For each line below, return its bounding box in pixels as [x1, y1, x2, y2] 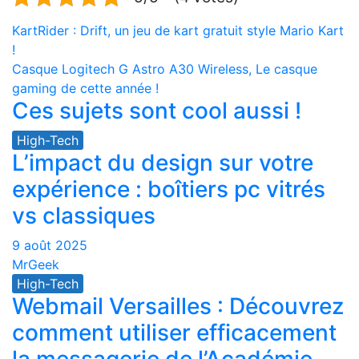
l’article [11, 80, 98, 111]
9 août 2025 [12, 237, 87, 253]
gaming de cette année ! [12, 80, 159, 96]
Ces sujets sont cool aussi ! [12, 97, 301, 124]
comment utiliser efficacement [12, 319, 337, 346]
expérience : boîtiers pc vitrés [12, 175, 325, 203]
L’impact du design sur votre [12, 149, 313, 176]
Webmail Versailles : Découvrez [12, 292, 344, 320]
